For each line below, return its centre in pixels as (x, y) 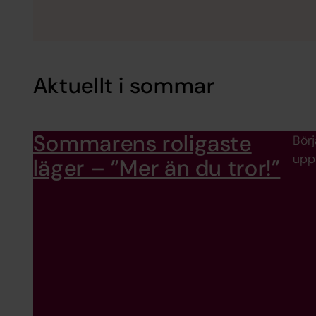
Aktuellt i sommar (124, 86)
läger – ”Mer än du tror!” (157, 169)
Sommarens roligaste (142, 144)
